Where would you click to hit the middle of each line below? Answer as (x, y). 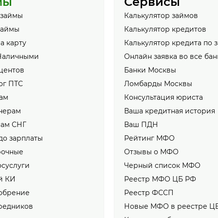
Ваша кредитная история (170, 111)
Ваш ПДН (141, 125)
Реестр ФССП (149, 193)
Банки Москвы (150, 70)
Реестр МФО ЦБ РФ (160, 179)
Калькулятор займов (161, 16)
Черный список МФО (162, 166)
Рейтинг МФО (149, 138)
